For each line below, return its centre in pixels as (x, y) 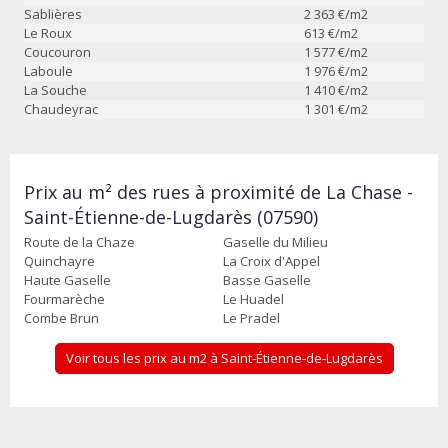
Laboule (48, 70)
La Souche (55, 89)
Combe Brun (61, 317)
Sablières (53, 13)
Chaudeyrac (61, 108)
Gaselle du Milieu (275, 241)
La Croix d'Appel (271, 260)
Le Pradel (251, 317)
